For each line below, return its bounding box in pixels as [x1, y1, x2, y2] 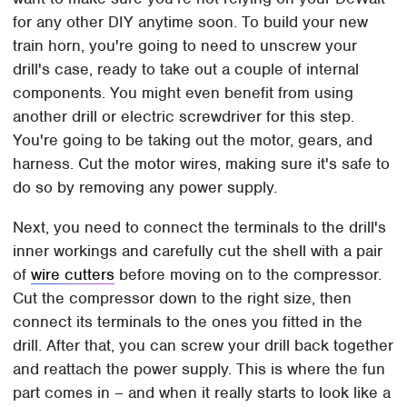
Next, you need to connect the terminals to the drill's [13, 217, 387, 238]
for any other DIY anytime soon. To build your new [13, 12, 369, 33]
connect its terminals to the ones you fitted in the [13, 312, 363, 333]
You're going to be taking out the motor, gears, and [13, 130, 373, 151]
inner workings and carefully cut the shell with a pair [13, 241, 383, 262]
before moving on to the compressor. [114, 264, 382, 285]
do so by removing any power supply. [13, 177, 278, 198]
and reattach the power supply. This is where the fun [13, 359, 386, 380]
